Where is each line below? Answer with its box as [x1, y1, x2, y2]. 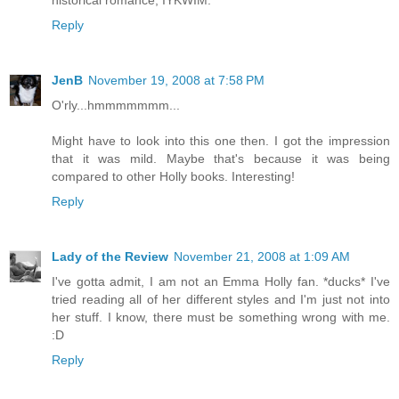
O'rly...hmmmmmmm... [52, 98, 180, 113]
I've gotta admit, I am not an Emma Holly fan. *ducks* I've [52, 274, 390, 289]
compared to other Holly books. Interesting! [52, 169, 295, 184]
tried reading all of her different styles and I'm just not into [52, 292, 390, 307]
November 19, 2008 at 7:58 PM [88, 73, 265, 88]
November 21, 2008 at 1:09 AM [174, 249, 350, 265]
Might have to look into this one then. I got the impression [52, 134, 390, 149]
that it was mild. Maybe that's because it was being [52, 151, 390, 167]
